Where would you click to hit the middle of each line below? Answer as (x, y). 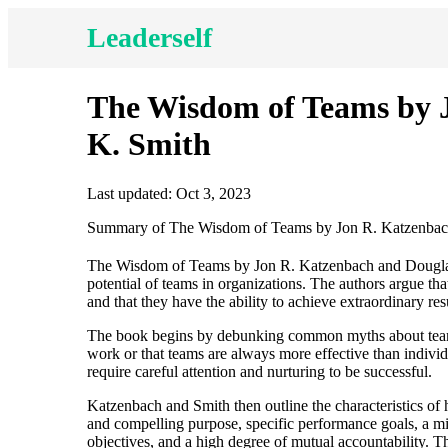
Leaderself (149, 37)
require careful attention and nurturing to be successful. (259, 371)
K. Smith (149, 144)
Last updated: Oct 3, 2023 (169, 193)
